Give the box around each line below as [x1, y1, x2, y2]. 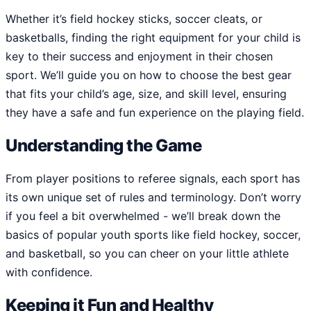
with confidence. [6, 265, 92, 280]
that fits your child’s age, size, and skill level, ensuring [6, 87, 287, 101]
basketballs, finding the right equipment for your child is [6, 31, 301, 45]
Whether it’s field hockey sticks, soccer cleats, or [6, 12, 262, 26]
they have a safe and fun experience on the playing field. [6, 106, 304, 120]
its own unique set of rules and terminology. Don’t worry [6, 190, 301, 205]
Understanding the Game [6, 135, 202, 156]
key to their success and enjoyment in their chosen [6, 49, 273, 64]
